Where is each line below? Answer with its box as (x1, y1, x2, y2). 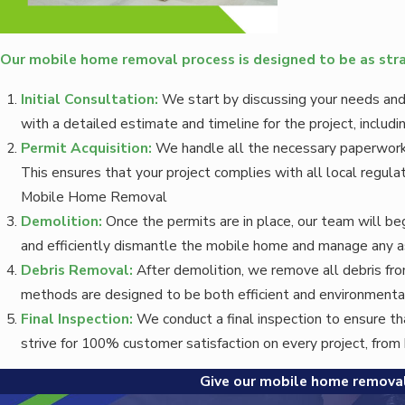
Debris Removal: (21, 259, 134, 279)
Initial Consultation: (21, 89, 159, 108)
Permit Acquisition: (21, 137, 153, 157)
